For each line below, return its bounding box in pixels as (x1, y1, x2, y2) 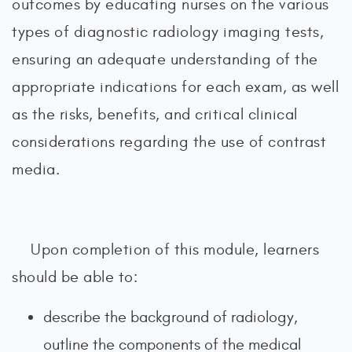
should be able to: (12, 268, 137, 286)
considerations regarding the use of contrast (12, 133, 326, 151)
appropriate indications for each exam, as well (12, 78, 339, 96)
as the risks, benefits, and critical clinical (12, 105, 298, 123)
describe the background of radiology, (43, 308, 298, 326)
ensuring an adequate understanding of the (12, 50, 318, 68)
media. (12, 160, 60, 178)
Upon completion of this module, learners (31, 240, 319, 258)
